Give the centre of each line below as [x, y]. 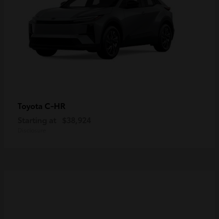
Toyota [31, 106]
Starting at [37, 120]
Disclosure [32, 130]
